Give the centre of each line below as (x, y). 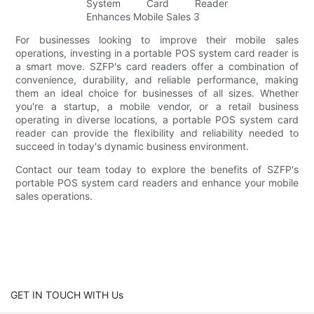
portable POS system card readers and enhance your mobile (157, 182)
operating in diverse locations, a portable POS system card (157, 119)
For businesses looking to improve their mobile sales (157, 39)
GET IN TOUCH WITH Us (67, 294)
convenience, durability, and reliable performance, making (157, 79)
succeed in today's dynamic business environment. (132, 146)
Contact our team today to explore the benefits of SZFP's (157, 169)
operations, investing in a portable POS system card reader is (157, 53)
